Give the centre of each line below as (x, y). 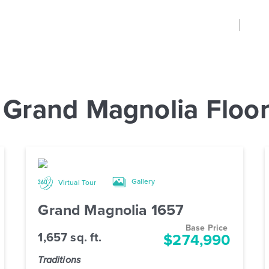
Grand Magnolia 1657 (111, 210)
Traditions (61, 260)
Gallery (142, 182)
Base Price (207, 228)
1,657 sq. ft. (70, 237)
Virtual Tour (76, 183)
